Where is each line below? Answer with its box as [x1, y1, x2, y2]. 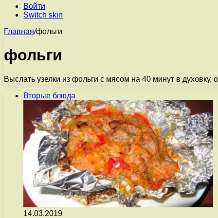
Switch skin [23, 11, 63, 19]
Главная [4, 27, 34, 36]
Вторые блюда [23, 91, 75, 100]
